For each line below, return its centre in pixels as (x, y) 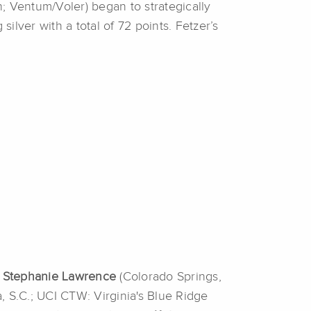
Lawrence (89, 277)
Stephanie (30, 277)
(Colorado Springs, (169, 277)
